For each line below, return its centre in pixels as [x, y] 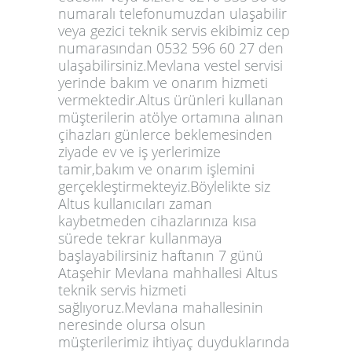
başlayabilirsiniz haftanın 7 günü [161, 255]
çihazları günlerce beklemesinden [165, 134]
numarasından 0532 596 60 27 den [171, 48]
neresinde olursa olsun [132, 324]
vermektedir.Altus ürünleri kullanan [171, 99]
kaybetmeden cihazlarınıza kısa [158, 220]
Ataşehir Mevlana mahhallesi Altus [168, 272]
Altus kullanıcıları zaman [135, 203]
